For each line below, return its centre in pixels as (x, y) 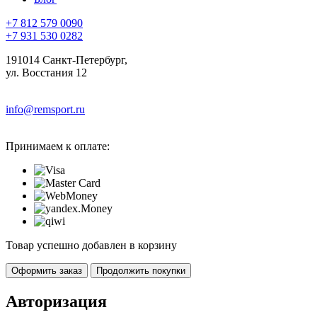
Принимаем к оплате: (58, 146)
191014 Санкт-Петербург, (67, 59)
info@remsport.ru (45, 109)
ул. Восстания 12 (46, 72)
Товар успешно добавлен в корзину (91, 245)
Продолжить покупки (141, 270)
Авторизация (56, 301)
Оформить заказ (47, 270)
